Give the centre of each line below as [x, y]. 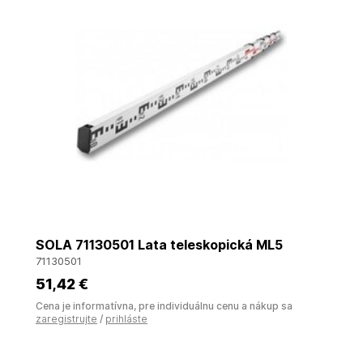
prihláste [126, 319]
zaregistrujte [66, 319]
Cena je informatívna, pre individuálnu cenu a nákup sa [164, 306]
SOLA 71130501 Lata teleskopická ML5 [159, 245]
